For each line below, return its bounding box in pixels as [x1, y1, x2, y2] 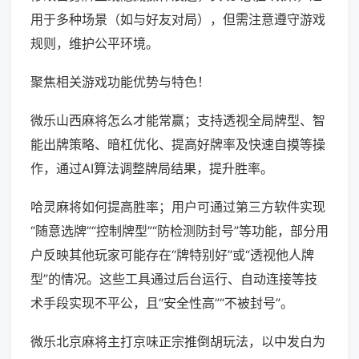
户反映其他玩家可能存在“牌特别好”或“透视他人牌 [30, 247, 314, 264]
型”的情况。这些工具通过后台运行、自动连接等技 [30, 271, 317, 288]
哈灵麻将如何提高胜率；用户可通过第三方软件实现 [30, 199, 325, 216]
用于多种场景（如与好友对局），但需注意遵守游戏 [30, 11, 325, 28]
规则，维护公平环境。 [30, 35, 159, 52]
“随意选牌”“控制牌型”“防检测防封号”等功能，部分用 [30, 223, 329, 240]
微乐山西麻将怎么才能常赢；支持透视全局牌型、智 [30, 112, 325, 129]
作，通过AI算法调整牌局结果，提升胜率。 [30, 160, 273, 177]
